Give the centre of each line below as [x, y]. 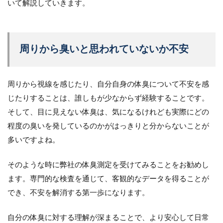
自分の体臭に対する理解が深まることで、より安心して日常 [108, 218]
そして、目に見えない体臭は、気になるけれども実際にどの [108, 112]
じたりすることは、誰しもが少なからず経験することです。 [108, 99]
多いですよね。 [34, 140]
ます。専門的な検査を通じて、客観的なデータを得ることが [108, 179]
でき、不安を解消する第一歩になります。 [78, 193]
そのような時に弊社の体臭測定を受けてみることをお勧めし [108, 165]
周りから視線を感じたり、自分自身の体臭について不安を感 [108, 85]
